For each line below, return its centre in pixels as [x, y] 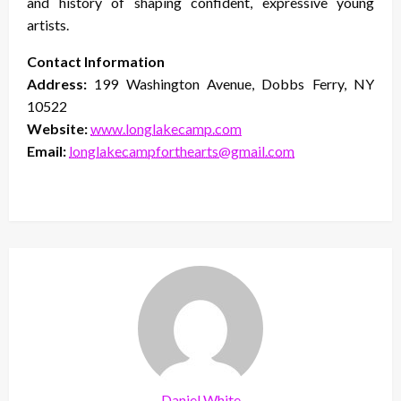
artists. [48, 24]
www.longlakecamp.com [166, 128]
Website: [57, 128]
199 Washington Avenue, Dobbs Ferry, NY [230, 83]
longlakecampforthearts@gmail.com [182, 150]
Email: [48, 150]
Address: [57, 83]
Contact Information [96, 61]
